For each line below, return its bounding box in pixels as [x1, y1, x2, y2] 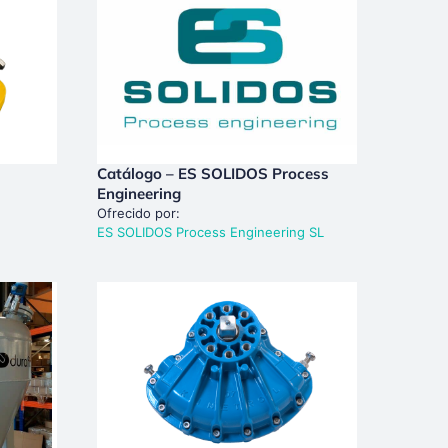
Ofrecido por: [96, 204, 180, 221]
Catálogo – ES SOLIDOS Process [96, 163, 329, 183]
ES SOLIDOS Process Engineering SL [96, 223, 324, 240]
